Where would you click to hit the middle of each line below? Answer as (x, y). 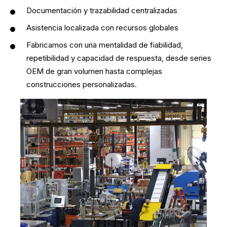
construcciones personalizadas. (82, 84)
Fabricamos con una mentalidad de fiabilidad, (105, 45)
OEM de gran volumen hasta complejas (94, 71)
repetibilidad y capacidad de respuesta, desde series (119, 58)
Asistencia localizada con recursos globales (102, 28)
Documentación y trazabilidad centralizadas (102, 10)
